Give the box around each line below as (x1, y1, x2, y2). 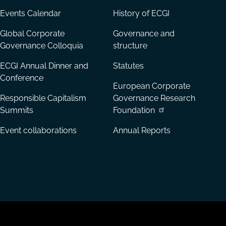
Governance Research (113, 93, 195, 103)
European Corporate (113, 81, 190, 91)
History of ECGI (113, 8, 169, 18)
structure (113, 40, 147, 50)
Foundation (113, 105, 155, 115)
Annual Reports (113, 125, 171, 135)
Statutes (113, 61, 144, 71)
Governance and (113, 28, 175, 38)
